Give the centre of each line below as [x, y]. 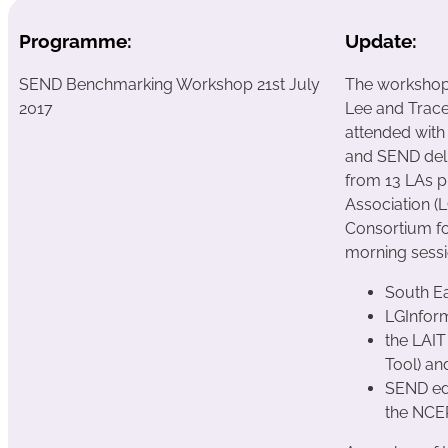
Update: [381, 40]
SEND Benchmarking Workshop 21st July [169, 85]
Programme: [75, 40]
